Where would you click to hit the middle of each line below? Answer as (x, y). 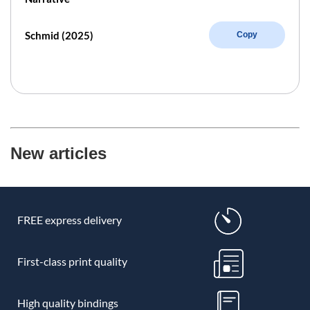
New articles (58, 153)
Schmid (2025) (59, 35)
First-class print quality (72, 261)
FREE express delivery (69, 219)
